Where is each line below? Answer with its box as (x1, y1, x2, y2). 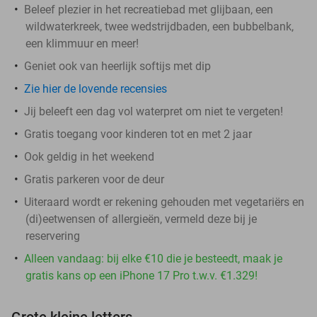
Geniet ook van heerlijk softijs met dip (24, 59, 211, 73)
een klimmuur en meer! (25, 36, 139, 50)
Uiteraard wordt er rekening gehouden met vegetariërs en (24, 195, 304, 209)
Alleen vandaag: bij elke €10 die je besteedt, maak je (24, 251, 282, 265)
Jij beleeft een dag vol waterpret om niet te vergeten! (24, 104, 283, 118)
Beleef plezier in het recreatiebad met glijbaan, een (24, 2, 273, 16)
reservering (25, 229, 80, 243)
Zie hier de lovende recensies (24, 81, 167, 96)
